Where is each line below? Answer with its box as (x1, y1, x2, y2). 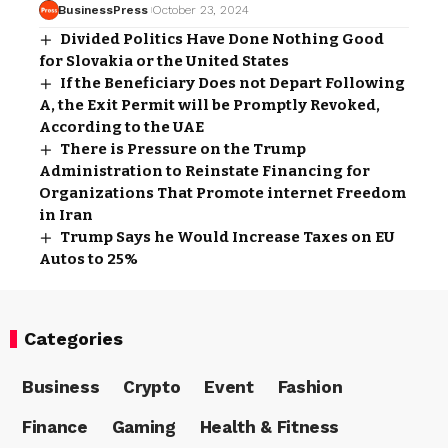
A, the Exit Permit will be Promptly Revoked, (39, 95, 380, 114)
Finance (22, 417, 88, 437)
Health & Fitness (199, 417, 340, 437)
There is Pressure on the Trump (60, 139, 307, 158)
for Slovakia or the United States (39, 51, 289, 70)
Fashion (277, 377, 343, 397)
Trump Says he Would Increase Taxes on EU (60, 227, 396, 246)
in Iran (39, 205, 93, 224)
